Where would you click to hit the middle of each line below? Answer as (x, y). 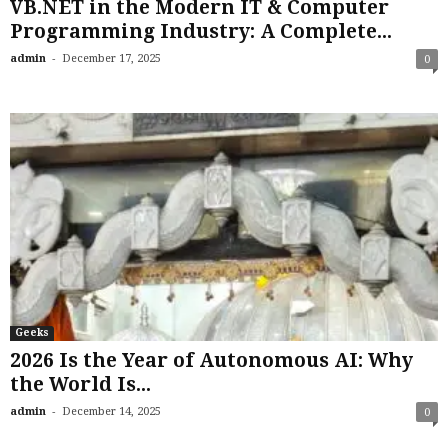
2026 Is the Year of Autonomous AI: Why (211, 361)
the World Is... (80, 385)
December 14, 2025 (111, 412)
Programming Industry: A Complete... (201, 32)
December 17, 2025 (111, 59)
